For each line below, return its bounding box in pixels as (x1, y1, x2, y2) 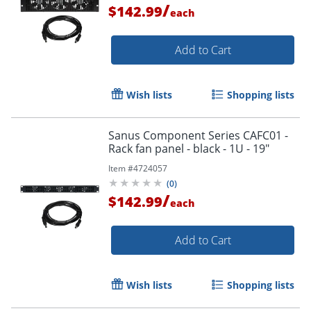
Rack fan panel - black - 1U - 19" (108, 140, 269, 156)
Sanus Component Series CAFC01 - (108, 127, 288, 143)
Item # (108, 162, 133, 174)
